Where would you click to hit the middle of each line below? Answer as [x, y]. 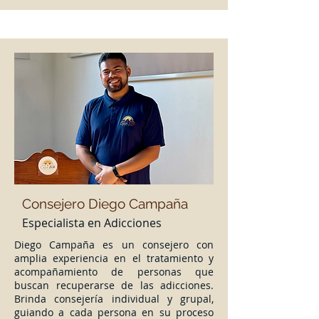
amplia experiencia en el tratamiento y [114, 258]
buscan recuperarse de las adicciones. [114, 285]
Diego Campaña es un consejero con [114, 245]
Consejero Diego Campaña [105, 204]
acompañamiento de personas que [114, 272]
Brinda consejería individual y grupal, [114, 299]
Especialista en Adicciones [92, 223]
